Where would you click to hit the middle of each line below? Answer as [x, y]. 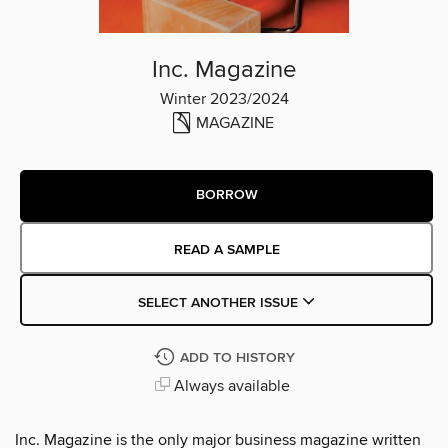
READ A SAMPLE [226, 249]
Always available [229, 385]
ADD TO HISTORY [237, 357]
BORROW [226, 195]
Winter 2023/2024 [224, 98]
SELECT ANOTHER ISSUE [219, 302]
